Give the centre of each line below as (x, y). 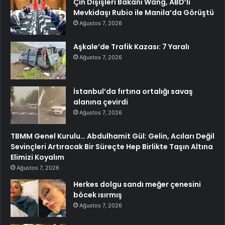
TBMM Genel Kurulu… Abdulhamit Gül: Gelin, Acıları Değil (113, 136)
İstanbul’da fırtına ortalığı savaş (133, 92)
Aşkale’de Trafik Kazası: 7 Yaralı (131, 47)
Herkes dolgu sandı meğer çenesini (137, 185)
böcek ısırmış (98, 195)
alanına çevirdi (101, 102)
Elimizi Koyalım (37, 157)
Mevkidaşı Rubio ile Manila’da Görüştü (144, 13)
